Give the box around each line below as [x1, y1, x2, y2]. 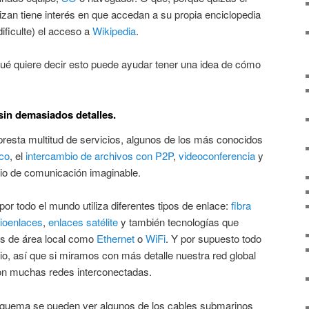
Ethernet [97, 231, 134, 246]
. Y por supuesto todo [166, 231, 261, 246]
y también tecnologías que [118, 215, 239, 230]
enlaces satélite [48, 215, 118, 230]
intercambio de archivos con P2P [26, 148, 173, 163]
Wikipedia [92, 23, 136, 39]
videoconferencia [179, 148, 255, 163]
